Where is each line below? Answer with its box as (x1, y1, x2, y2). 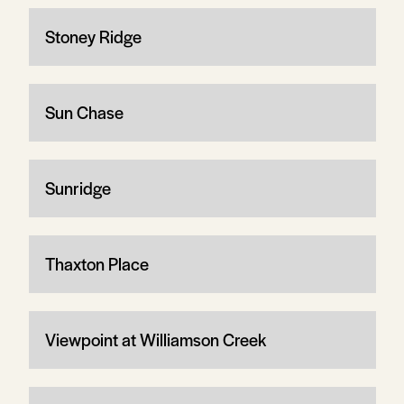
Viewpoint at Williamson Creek (44, 326, 266, 352)
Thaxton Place (44, 251, 149, 276)
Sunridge (44, 175, 111, 200)
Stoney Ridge (44, 23, 142, 49)
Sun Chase (44, 99, 124, 124)
